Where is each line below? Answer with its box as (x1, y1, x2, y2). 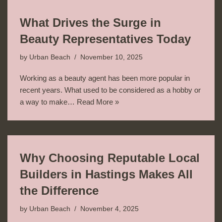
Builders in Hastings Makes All (20, 167, 193, 181)
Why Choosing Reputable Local (20, 151, 200, 165)
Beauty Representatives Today (20, 32, 191, 46)
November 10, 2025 (80, 53, 143, 61)
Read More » (77, 97, 119, 106)
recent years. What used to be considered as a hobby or (20, 85, 201, 94)
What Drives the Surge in (20, 15, 161, 29)
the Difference (20, 183, 99, 197)
